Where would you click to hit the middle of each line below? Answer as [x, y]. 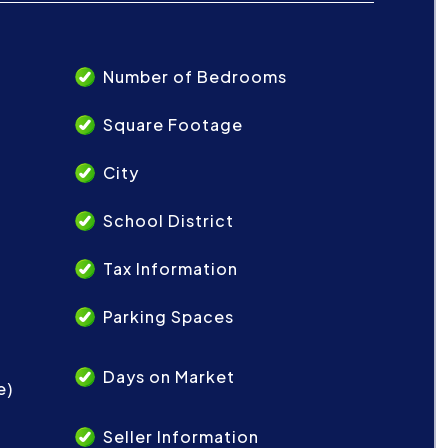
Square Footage [173, 124]
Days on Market [169, 376]
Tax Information [170, 268]
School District [168, 220]
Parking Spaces [168, 316]
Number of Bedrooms [195, 76]
